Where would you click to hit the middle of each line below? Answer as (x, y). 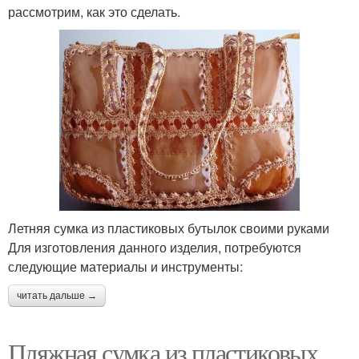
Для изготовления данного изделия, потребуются (155, 248)
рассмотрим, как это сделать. (94, 12)
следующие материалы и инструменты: (125, 267)
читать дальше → (57, 296)
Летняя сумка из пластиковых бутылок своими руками (169, 228)
